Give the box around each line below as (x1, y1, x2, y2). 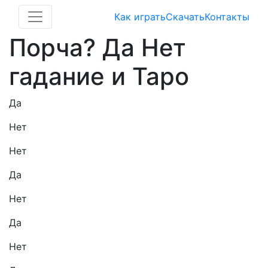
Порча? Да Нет (9, 33, 186, 62)
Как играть (114, 11, 166, 23)
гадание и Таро (9, 62, 189, 91)
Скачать (166, 11, 205, 23)
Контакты (205, 11, 249, 23)
